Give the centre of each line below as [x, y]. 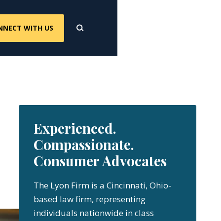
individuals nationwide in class [94, 213]
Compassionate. [84, 144]
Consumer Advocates [100, 161]
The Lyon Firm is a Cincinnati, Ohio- [102, 185]
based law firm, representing [90, 199]
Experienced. [75, 128]
